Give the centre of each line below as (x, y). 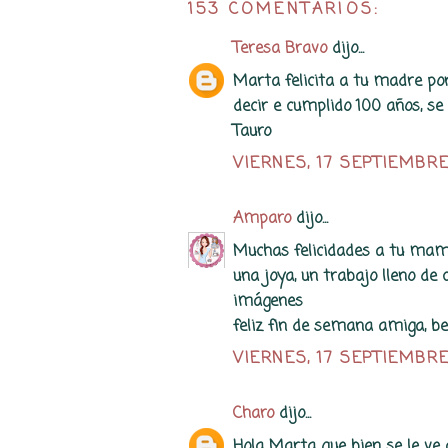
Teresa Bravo (280, 48)
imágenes (268, 301)
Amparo (262, 218)
